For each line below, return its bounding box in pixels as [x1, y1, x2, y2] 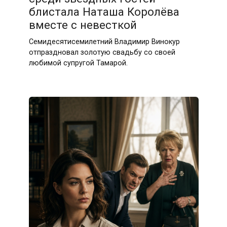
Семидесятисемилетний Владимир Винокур [28, 37, 180, 46]
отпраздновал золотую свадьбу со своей [28, 48, 175, 57]
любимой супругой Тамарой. [28, 58, 128, 67]
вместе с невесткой [28, 18, 137, 32]
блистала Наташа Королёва [28, 5, 179, 19]
